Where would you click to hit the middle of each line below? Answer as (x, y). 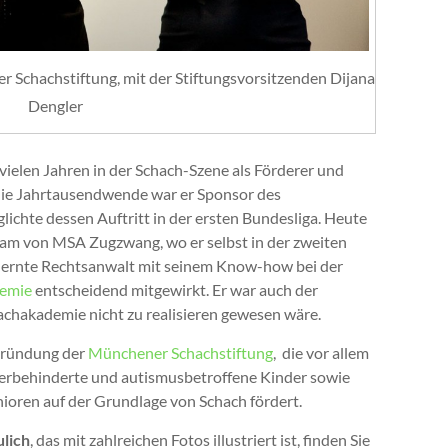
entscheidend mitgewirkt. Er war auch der (175, 289)
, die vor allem (321, 352)
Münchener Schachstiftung (180, 352)
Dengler (56, 105)
